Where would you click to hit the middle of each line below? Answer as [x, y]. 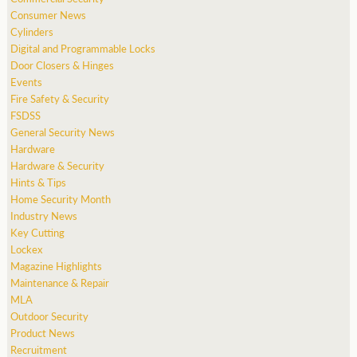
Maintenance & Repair [60, 282]
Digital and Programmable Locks [83, 48]
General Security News [63, 131]
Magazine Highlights [57, 265]
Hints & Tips [39, 182]
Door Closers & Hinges [63, 65]
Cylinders [32, 31]
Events [27, 81]
